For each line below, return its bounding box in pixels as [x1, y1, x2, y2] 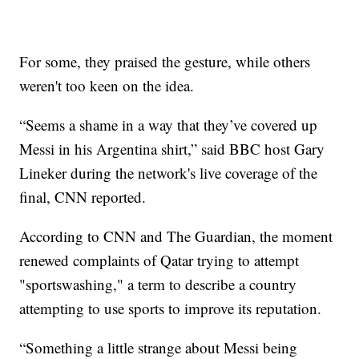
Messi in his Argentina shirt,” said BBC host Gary [19, 139, 325, 159]
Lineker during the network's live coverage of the [19, 163, 318, 184]
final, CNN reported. [19, 187, 147, 208]
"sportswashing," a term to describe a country [19, 274, 297, 295]
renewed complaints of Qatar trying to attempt [19, 250, 300, 271]
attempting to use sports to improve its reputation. [19, 298, 322, 319]
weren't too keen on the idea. [19, 75, 195, 96]
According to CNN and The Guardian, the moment [19, 226, 333, 247]
